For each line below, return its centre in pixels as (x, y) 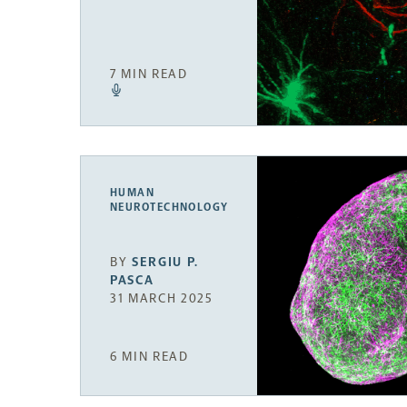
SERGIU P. (166, 263)
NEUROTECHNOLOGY (169, 207)
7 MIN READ (149, 74)
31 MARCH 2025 (162, 299)
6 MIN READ (149, 356)
